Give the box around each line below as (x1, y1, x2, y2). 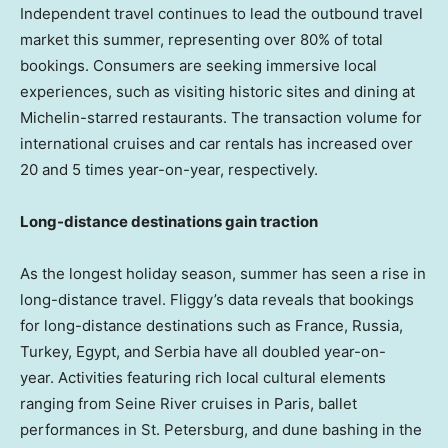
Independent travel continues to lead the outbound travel (20, 4, 423, 24)
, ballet (310, 394, 357, 414)
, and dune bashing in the (244, 420, 422, 440)
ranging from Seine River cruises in (20, 394, 274, 414)
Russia (352, 316, 399, 336)
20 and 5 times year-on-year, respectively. (20, 160, 318, 180)
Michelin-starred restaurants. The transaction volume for (20, 108, 422, 128)
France (295, 316, 344, 336)
